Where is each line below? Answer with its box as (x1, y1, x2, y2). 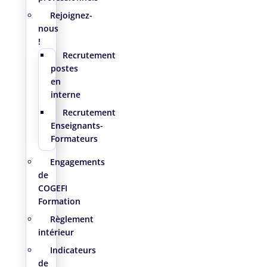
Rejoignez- (49, 10, 92, 21)
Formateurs (50, 133, 98, 145)
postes (50, 63, 78, 74)
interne (50, 89, 80, 101)
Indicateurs (49, 244, 96, 256)
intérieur (38, 226, 74, 238)
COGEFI (38, 182, 67, 194)
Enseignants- (50, 120, 103, 132)
